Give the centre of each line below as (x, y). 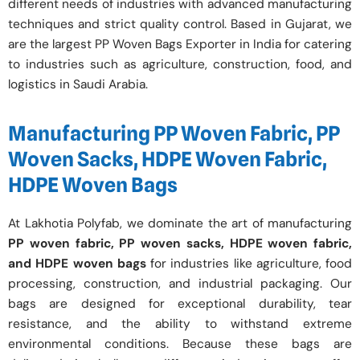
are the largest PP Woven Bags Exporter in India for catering (180, 44)
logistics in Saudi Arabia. (78, 84)
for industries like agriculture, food (249, 264)
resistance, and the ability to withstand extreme (180, 324)
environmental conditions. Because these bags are (180, 344)
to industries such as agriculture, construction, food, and (180, 64)
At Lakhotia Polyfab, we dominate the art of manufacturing (180, 224)
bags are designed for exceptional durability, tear (180, 304)
